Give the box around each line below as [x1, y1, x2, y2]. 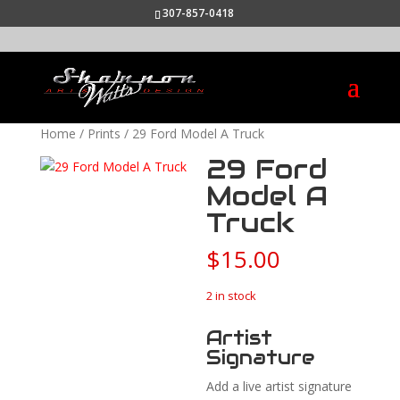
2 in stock [206, 287, 257, 304]
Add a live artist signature [206, 378, 353, 395]
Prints [87, 125, 121, 142]
